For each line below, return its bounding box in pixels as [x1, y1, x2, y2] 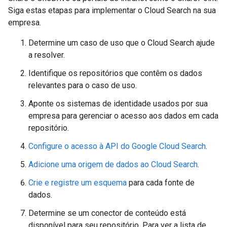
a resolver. [28, 50, 65, 60]
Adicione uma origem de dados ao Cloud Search [28, 159, 198, 169]
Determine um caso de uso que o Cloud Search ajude [28, 37, 215, 48]
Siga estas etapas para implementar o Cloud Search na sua [8, 5, 216, 15]
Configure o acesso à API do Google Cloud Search [28, 141, 206, 151]
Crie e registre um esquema [28, 177, 127, 187]
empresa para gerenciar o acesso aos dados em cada [28, 110, 218, 121]
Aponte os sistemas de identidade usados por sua [28, 98, 208, 108]
